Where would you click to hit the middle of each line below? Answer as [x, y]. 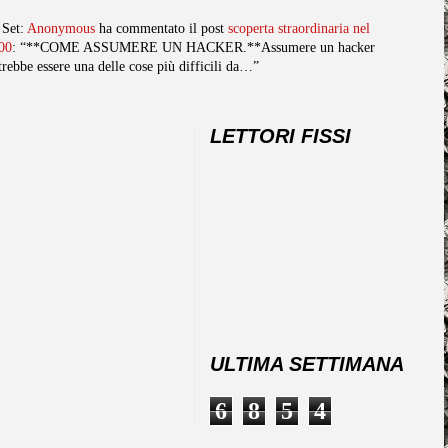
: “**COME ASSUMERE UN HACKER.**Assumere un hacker [193, 47]
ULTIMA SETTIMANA [307, 363]
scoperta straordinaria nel [299, 28]
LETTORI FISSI [280, 135]
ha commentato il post [161, 28]
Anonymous [61, 28]
